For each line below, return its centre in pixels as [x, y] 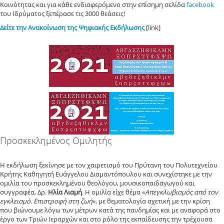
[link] [152, 27]
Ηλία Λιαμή [65, 192]
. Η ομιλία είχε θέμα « [113, 192]
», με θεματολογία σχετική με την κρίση [151, 201]
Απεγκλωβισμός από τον [181, 192]
